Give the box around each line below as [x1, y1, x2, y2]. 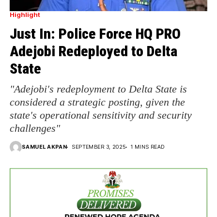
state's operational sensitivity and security [10, 109, 192, 122]
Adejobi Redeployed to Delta [10, 43, 177, 60]
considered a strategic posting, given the [10, 96, 185, 108]
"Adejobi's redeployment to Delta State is [10, 83, 187, 95]
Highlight [10, 11, 40, 19]
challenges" [10, 122, 60, 135]
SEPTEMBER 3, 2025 [72, 143, 126, 151]
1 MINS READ [130, 143, 165, 151]
